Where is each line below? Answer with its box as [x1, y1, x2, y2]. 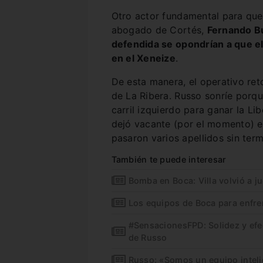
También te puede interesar [111, 154, 227, 164]
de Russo [128, 232, 167, 242]
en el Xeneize [111, 52, 176, 64]
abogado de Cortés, [111, 24, 207, 36]
